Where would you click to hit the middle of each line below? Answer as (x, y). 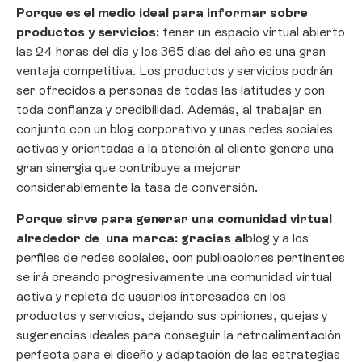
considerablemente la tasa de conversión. (137, 187)
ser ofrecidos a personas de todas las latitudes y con (170, 90)
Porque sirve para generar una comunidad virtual (174, 218)
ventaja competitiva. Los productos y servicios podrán (175, 71)
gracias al (213, 238)
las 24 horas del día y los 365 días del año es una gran (171, 52)
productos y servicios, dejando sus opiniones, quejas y (172, 315)
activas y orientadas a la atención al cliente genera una (175, 149)
